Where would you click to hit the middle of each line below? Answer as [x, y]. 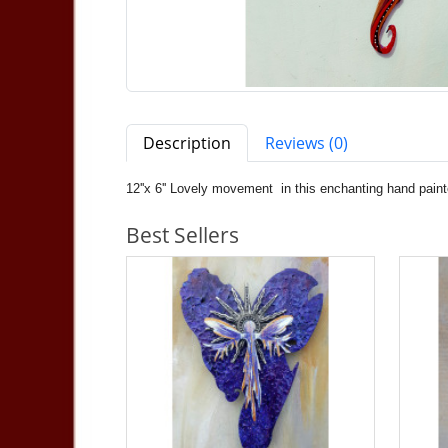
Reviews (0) [306, 143]
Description [187, 143]
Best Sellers [182, 235]
